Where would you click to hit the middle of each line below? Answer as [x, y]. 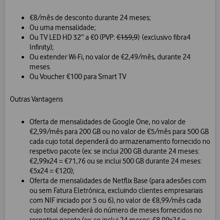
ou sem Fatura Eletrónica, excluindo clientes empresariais [116, 191]
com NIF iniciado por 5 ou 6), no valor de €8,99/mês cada [115, 201]
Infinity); [41, 47]
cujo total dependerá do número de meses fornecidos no [116, 210]
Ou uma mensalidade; [63, 28]
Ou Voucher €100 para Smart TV [78, 77]
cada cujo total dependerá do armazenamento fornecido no [120, 142]
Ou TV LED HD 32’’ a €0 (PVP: [73, 38]
